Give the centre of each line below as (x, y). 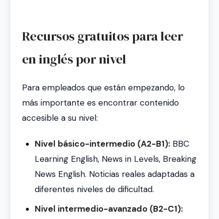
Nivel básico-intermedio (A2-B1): (102, 144)
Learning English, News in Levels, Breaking (115, 159)
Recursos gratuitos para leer (103, 36)
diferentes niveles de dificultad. (94, 189)
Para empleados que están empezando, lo (103, 87)
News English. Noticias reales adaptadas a (114, 174)
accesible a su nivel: (60, 118)
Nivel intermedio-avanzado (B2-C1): (109, 209)
